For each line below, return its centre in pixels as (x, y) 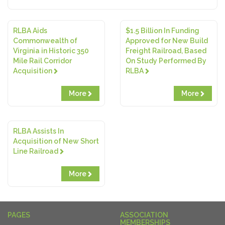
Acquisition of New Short (56, 141)
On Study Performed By (166, 61)
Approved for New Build (167, 41)
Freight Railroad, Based (166, 51)
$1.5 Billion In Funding (162, 31)
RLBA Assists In (38, 131)
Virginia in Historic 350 (51, 51)
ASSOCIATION (144, 215)
